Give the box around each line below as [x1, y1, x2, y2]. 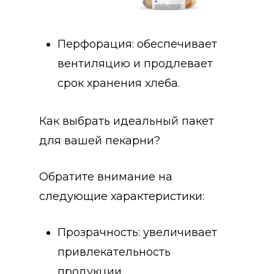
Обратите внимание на [39, 169, 172, 183]
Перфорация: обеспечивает [57, 37, 217, 51]
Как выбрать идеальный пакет [39, 114, 214, 128]
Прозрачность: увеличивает [57, 225, 217, 239]
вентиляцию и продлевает [57, 56, 213, 70]
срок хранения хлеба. [57, 76, 180, 90]
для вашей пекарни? [39, 133, 160, 147]
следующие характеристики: [39, 189, 204, 203]
